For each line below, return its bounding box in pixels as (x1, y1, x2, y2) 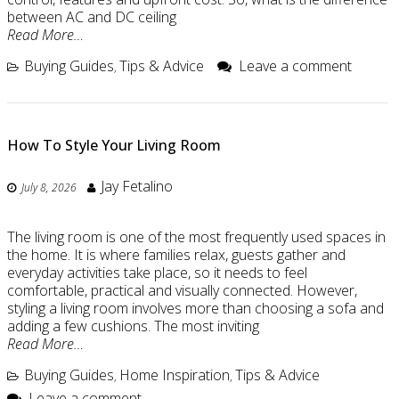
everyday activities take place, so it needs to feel (7, 263, 307, 283)
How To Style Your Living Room (7, 134, 221, 155)
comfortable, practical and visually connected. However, (7, 281, 357, 301)
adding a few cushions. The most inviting (7, 316, 259, 337)
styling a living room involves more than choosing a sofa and (7, 298, 384, 319)
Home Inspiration (119, 365, 230, 386)
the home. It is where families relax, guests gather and (7, 245, 346, 265)
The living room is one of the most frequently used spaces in (7, 227, 386, 248)
